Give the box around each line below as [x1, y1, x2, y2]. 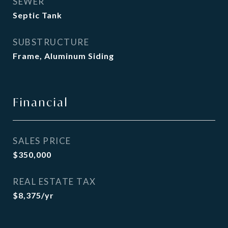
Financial [13, 95, 68, 109]
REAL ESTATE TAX [13, 176, 96, 187]
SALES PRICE [13, 135, 71, 146]
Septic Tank [13, 10, 62, 20]
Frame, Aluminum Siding [13, 51, 114, 61]
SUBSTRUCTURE [13, 37, 89, 47]
